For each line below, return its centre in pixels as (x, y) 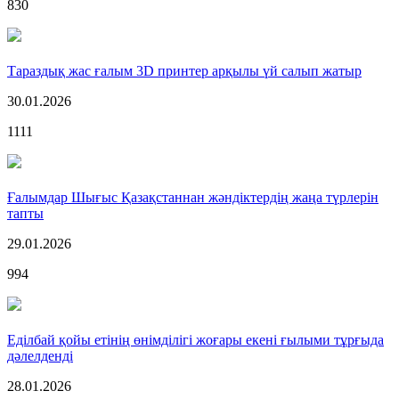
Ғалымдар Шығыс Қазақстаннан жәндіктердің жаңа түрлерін (193, 197)
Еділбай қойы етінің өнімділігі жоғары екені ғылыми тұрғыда (195, 339)
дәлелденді (40, 355)
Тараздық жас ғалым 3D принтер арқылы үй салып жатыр (184, 70)
